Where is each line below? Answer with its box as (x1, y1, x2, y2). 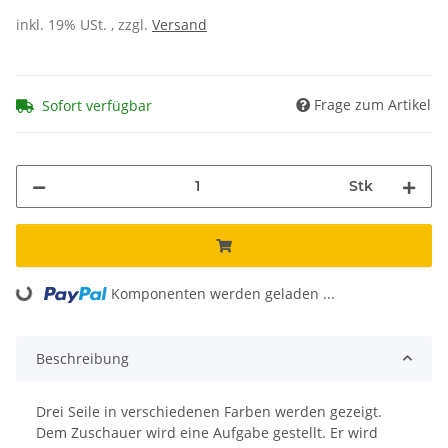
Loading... (10, 284, 73, 341)
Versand (152, 15, 207, 35)
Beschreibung (36, 348, 129, 368)
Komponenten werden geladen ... (111, 283, 336, 303)
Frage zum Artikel (314, 94, 431, 114)
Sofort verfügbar (42, 95, 152, 115)
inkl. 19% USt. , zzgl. (16, 15, 152, 35)
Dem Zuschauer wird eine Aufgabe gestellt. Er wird (36, 422, 378, 442)
